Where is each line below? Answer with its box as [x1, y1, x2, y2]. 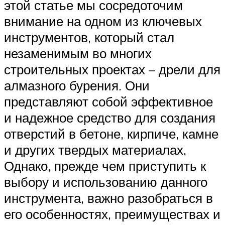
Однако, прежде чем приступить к [4, 158, 206, 174]
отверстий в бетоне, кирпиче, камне [4, 126, 218, 142]
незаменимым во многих [4, 45, 152, 62]
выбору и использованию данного [4, 174, 207, 190]
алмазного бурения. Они [4, 77, 150, 94]
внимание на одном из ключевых [4, 13, 202, 30]
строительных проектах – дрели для [4, 61, 220, 78]
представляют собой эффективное [4, 93, 213, 110]
